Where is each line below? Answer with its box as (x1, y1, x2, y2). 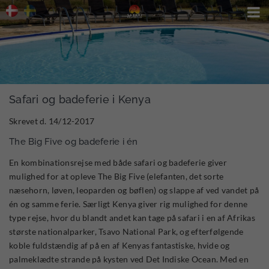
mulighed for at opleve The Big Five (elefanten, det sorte (9, 171, 224, 181)
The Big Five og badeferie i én (9, 136, 138, 147)
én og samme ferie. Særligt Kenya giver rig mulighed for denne (9, 199, 248, 209)
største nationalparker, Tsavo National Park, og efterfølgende (9, 226, 244, 237)
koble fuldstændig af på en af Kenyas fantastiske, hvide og (9, 240, 230, 250)
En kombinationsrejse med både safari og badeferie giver (9, 157, 227, 168)
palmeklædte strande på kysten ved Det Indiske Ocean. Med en (9, 254, 249, 264)
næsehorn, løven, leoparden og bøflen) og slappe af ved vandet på (9, 185, 259, 195)
